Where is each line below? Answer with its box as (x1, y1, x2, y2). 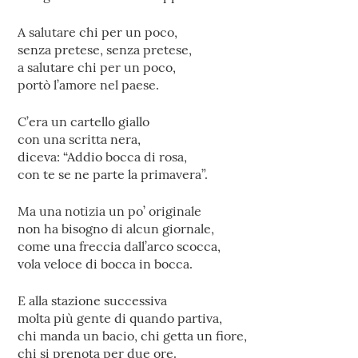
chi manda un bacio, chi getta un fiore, (18, 328, 248, 344)
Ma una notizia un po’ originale (18, 203, 202, 219)
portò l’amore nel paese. (18, 77, 160, 93)
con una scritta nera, (18, 131, 141, 147)
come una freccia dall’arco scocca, (18, 238, 221, 254)
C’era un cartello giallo (18, 113, 150, 129)
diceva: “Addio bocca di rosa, (18, 149, 188, 165)
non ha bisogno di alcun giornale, (18, 221, 215, 237)
